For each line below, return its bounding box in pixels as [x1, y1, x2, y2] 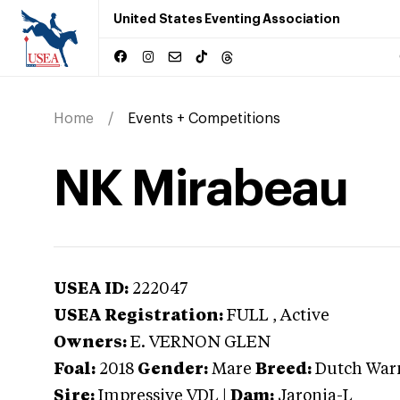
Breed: [255, 362, 312, 378]
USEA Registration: [54, 308, 223, 324]
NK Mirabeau [54, 164, 348, 214]
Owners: [54, 335, 127, 351]
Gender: [137, 362, 208, 378]
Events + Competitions [128, 112, 280, 126]
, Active [272, 308, 329, 324]
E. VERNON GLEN [130, 335, 271, 351]
